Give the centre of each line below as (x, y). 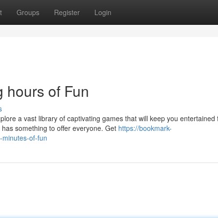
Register (67, 12)
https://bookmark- (145, 128)
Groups (28, 12)
